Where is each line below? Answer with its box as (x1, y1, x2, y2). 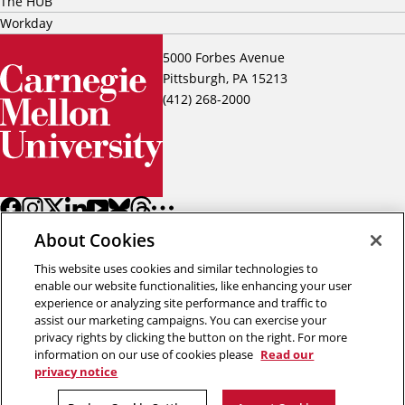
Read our (260, 346, 315, 363)
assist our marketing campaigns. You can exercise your (34, 312, 327, 328)
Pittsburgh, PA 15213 (163, 69, 295, 87)
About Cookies (34, 228, 155, 252)
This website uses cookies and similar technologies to (34, 260, 319, 277)
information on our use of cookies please (34, 346, 257, 363)
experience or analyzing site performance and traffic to (34, 295, 328, 311)
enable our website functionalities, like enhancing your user (34, 278, 353, 294)
